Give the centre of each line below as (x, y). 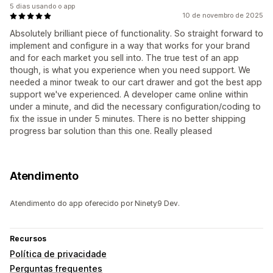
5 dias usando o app (42, 6)
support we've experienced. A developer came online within (129, 94)
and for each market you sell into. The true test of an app (124, 58)
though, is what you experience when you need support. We (130, 70)
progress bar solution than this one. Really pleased (111, 131)
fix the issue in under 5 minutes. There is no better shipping (128, 119)
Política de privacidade (58, 254)
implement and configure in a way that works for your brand (130, 46)
